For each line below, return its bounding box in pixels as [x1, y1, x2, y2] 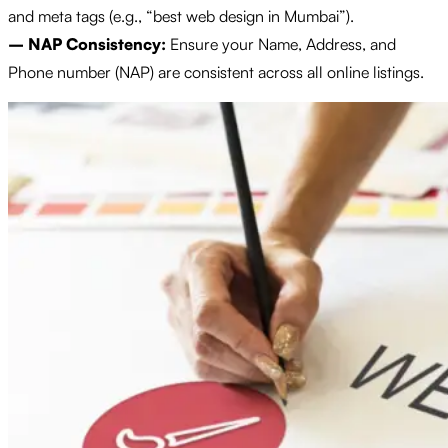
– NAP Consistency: [8, 33, 166, 54]
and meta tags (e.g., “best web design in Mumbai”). [8, 5, 354, 26]
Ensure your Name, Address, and [166, 33, 396, 54]
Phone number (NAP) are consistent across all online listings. [8, 61, 424, 82]
